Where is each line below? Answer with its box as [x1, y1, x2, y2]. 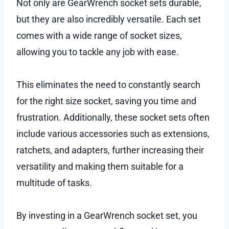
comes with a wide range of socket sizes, [16, 30, 182, 41]
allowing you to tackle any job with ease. [16, 46, 181, 57]
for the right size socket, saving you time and [16, 95, 196, 106]
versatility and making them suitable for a [16, 161, 184, 172]
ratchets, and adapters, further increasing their [16, 144, 204, 155]
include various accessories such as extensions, [16, 128, 210, 139]
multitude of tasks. [16, 177, 92, 188]
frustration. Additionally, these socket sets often [16, 111, 210, 123]
